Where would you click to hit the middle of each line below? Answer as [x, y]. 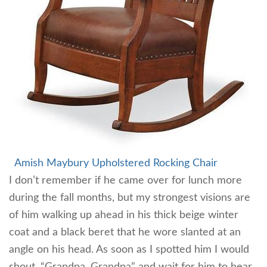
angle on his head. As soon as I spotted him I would [129, 249]
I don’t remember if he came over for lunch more [125, 180]
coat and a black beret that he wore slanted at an [125, 232]
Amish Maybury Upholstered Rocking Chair [116, 163]
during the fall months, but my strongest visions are [130, 198]
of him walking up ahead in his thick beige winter [124, 215]
